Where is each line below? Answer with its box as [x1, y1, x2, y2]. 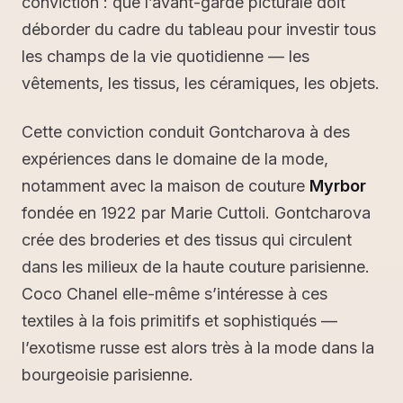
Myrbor [309, 175, 366, 195]
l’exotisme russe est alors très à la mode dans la [22, 337, 374, 357]
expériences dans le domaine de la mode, [22, 148, 328, 168]
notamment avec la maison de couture [22, 175, 309, 195]
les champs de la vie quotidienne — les [22, 46, 309, 66]
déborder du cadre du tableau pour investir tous [22, 19, 376, 39]
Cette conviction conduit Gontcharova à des [22, 121, 350, 141]
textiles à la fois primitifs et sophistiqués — [22, 310, 337, 330]
